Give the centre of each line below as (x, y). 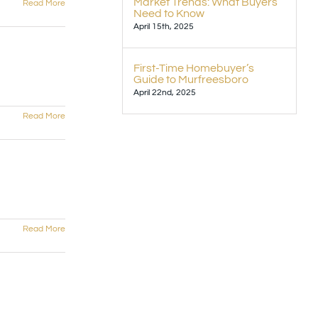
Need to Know (169, 14)
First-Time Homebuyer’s (194, 68)
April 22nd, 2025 (165, 93)
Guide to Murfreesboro (191, 80)
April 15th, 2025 (164, 27)
